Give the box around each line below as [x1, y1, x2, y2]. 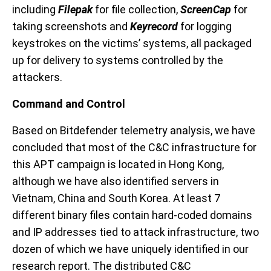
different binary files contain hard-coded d [12, 209, 216, 222]
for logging [178, 20, 232, 33]
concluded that [12, 141, 86, 154]
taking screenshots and [12, 20, 130, 33]
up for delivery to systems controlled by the [12, 54, 223, 67]
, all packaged [186, 37, 252, 50]
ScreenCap [180, 3, 231, 16]
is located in [108, 158, 166, 171]
